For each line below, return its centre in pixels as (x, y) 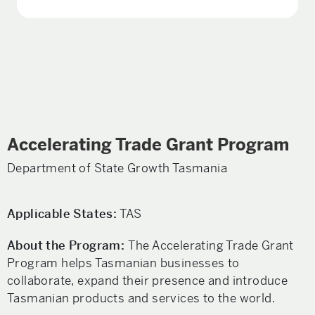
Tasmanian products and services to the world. (141, 298)
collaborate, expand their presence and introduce (148, 281)
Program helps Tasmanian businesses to (123, 263)
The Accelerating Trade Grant (211, 245)
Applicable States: (62, 214)
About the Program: (67, 245)
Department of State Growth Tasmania (117, 168)
